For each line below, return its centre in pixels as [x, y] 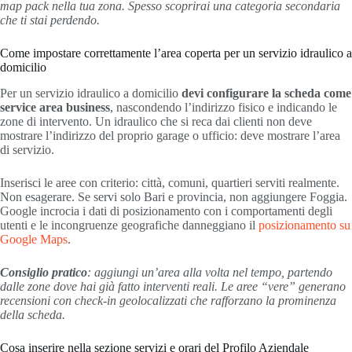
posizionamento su [304, 225]
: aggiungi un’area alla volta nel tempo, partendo [210, 272]
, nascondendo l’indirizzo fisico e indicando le [224, 107]
